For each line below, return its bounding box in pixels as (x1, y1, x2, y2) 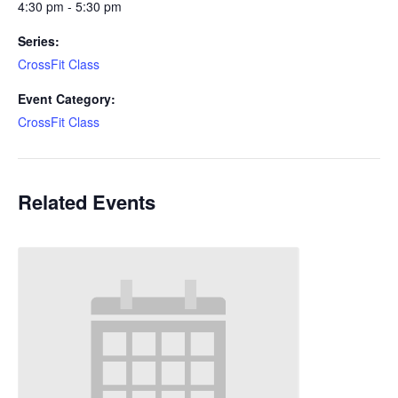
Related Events (18, 187, 155, 217)
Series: (18, 32, 60, 51)
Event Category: (18, 90, 115, 108)
